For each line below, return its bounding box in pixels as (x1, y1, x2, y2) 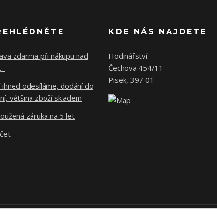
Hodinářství (108, 51, 147, 61)
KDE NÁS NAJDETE (108, 27, 207, 36)
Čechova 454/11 (108, 63, 163, 73)
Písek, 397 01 (108, 75, 154, 85)
